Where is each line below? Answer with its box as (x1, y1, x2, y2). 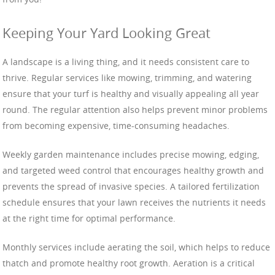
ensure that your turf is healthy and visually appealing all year (2, 87, 259, 99)
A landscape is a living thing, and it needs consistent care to (2, 55, 249, 68)
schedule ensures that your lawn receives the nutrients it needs (2, 196, 266, 208)
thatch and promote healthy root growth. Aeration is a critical (2, 257, 255, 269)
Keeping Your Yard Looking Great (2, 24, 211, 42)
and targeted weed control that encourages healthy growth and (2, 164, 264, 176)
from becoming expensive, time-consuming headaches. (2, 119, 230, 131)
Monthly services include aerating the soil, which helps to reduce (2, 241, 270, 253)
